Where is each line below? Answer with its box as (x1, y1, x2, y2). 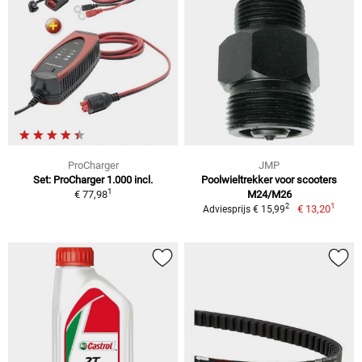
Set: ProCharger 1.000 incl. (33, 173, 153, 186)
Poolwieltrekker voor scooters (201, 173, 337, 186)
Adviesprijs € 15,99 (203, 203, 286, 215)
